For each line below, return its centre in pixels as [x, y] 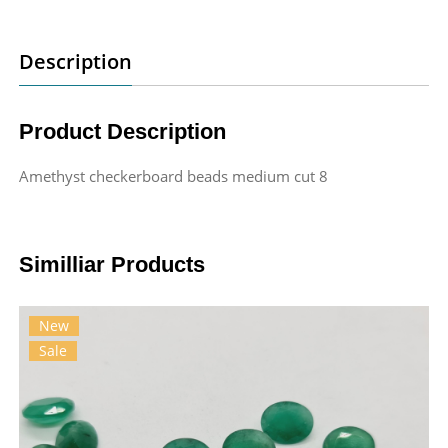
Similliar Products [112, 264]
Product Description [122, 131]
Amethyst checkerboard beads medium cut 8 [173, 176]
